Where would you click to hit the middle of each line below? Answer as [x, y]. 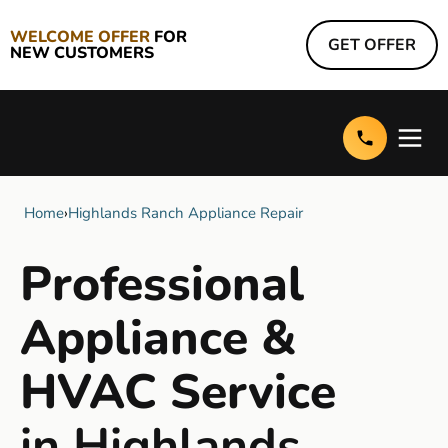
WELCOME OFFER [82, 37]
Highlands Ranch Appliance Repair [185, 213]
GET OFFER [372, 45]
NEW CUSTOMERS [82, 53]
